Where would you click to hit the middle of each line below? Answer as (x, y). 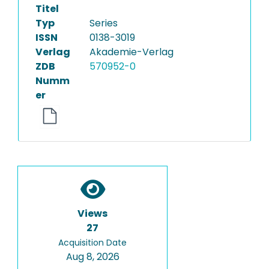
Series (104, 23)
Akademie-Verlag (131, 52)
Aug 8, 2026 (92, 256)
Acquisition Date (92, 242)
